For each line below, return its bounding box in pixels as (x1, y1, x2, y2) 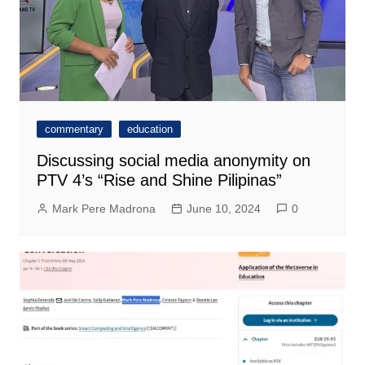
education (126, 122, 173, 135)
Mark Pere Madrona (51, 201, 156, 215)
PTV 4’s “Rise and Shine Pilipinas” (36, 170, 282, 189)
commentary (44, 122, 103, 135)
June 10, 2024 (186, 201, 261, 215)
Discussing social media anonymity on (36, 151, 310, 169)
